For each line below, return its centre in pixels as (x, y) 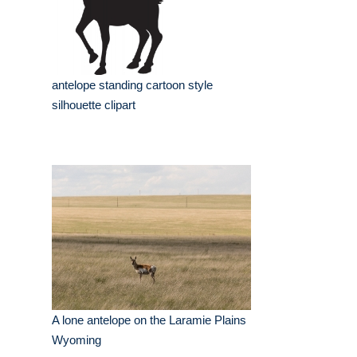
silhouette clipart (94, 105)
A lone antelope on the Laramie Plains (149, 320)
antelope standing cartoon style (132, 85)
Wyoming (76, 340)
